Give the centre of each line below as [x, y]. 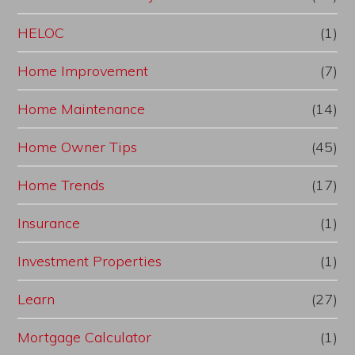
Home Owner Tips [78, 147]
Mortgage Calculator [85, 338]
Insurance [49, 223]
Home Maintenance [82, 109]
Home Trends [61, 185]
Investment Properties [90, 261]
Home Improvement [83, 71]
